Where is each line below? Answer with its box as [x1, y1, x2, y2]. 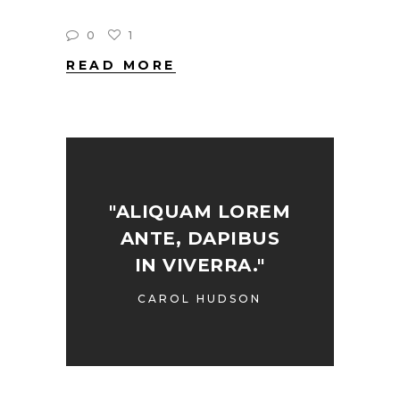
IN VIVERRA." [134, 254, 265, 277]
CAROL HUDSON [137, 292, 262, 306]
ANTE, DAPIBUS [120, 228, 280, 250]
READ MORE [66, 57, 176, 74]
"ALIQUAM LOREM [109, 201, 291, 223]
